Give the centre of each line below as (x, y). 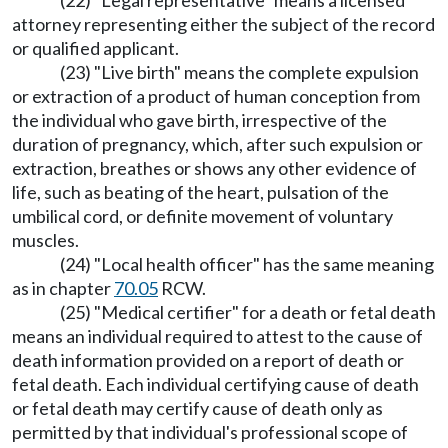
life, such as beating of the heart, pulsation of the (200, 192)
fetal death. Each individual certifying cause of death (215, 384)
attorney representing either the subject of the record (223, 24)
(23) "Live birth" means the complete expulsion (239, 72)
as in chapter (63, 288)
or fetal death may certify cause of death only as (197, 408)
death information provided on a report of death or (208, 360)
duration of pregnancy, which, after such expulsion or (217, 144)
